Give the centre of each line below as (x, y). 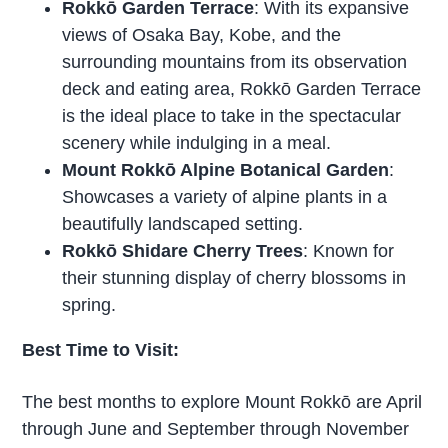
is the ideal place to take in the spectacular (232, 116)
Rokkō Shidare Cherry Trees (183, 251)
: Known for (349, 251)
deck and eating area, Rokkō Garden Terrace (242, 89)
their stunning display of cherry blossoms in (234, 278)
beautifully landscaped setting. (183, 224)
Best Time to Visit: (101, 350)
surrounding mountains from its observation (235, 62)
